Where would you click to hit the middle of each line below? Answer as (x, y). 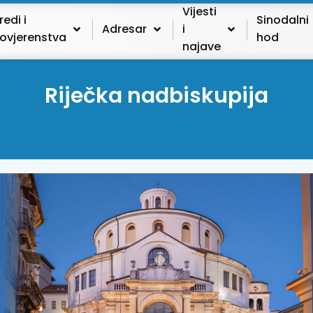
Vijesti (199, 11)
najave (201, 46)
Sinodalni (282, 20)
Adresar (124, 29)
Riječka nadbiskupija (156, 96)
